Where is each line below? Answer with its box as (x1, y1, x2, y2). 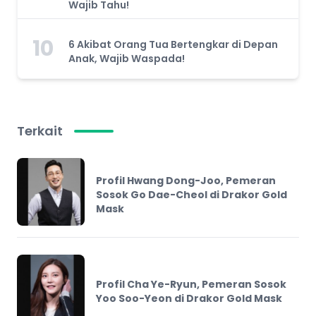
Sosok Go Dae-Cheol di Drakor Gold (96, 187, 287, 202)
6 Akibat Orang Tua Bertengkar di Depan (68, 37, 278, 51)
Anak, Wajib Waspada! (68, 51, 185, 66)
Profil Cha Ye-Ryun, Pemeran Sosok (96, 276, 286, 291)
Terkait (17, 121, 63, 140)
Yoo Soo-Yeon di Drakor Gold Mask (96, 291, 282, 305)
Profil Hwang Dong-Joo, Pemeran (96, 173, 276, 188)
